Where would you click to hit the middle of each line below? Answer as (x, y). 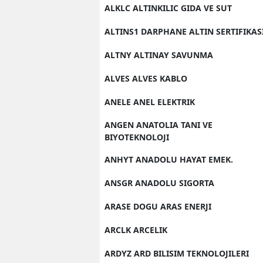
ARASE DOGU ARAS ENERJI (158, 206)
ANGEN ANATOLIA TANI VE (159, 124)
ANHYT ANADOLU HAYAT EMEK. (169, 159)
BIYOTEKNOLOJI (137, 137)
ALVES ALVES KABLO (146, 78)
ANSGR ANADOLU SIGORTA (159, 183)
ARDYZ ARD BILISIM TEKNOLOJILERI (177, 253)
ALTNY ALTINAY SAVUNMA (159, 55)
